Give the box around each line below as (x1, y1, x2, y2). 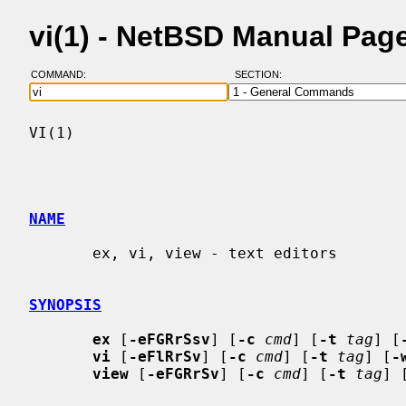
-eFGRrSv (147, 364, 219, 382)
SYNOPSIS (29, 295, 101, 314)
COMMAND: (30, 69, 97, 81)
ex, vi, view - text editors (29, 244, 92, 262)
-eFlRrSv (129, 347, 201, 365)
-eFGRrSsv (129, 330, 210, 348)
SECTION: (234, 69, 290, 81)
